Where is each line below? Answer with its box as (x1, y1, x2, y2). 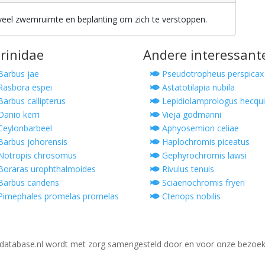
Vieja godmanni (160, 108, 221, 120)
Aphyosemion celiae (160, 122, 239, 134)
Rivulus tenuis (160, 163, 214, 174)
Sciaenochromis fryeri (160, 176, 245, 188)
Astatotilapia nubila (160, 81, 235, 93)
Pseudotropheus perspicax (160, 67, 264, 79)
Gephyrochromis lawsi (160, 149, 247, 161)
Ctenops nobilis (160, 190, 221, 202)
